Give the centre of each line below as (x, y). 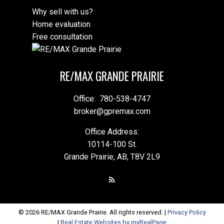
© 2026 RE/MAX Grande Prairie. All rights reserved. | (93, 212)
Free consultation (62, 37)
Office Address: (112, 132)
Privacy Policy (186, 212)
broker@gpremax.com (112, 111)
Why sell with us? (62, 12)
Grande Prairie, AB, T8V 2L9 (112, 157)
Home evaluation (61, 24)
